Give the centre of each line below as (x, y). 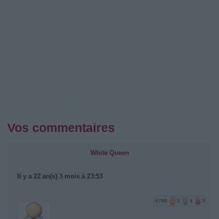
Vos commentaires (61, 128)
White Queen (109, 153)
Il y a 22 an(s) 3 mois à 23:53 (60, 176)
